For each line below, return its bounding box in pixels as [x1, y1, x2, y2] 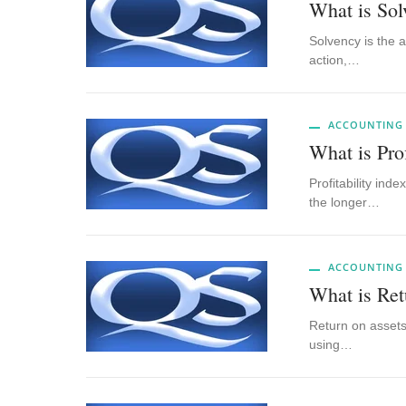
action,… [308, 53, 360, 67]
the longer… [308, 195, 380, 209]
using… [308, 337, 353, 352]
